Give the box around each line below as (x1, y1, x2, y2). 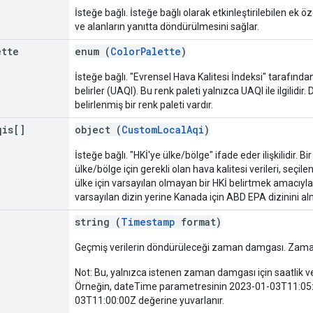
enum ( (75, 44, 110, 58)
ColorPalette (110, 44, 181, 58)
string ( (75, 214, 121, 228)
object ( (75, 122, 122, 136)
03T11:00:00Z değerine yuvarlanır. (75, 294, 224, 306)
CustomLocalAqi (122, 122, 204, 136)
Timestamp (121, 214, 175, 228)
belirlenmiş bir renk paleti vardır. (75, 99, 213, 110)
